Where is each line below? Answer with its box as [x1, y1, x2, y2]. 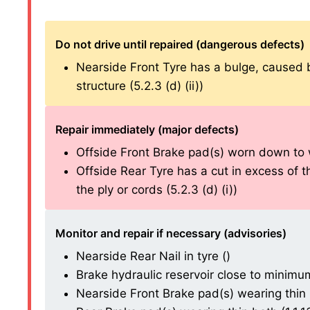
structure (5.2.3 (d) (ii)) [76, 78, 203, 93]
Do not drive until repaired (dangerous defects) [55, 37, 304, 51]
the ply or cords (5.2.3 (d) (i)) [76, 182, 237, 197]
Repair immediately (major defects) [55, 122, 239, 136]
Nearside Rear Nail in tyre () [76, 248, 230, 263]
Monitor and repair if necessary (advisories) [55, 226, 286, 240]
